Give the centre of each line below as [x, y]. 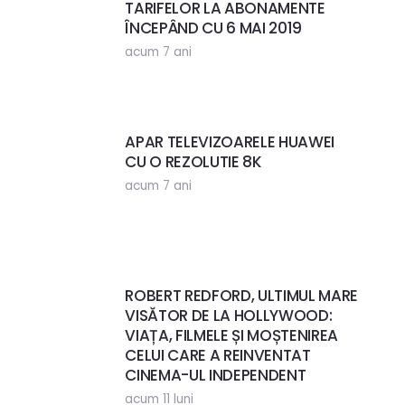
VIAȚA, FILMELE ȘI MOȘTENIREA [231, 336]
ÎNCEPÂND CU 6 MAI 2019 [213, 28]
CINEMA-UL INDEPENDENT [216, 376]
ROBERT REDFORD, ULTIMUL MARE [241, 296]
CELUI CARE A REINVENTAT [218, 356]
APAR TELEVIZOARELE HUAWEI [230, 142]
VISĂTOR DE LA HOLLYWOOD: [229, 316]
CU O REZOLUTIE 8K [193, 162]
